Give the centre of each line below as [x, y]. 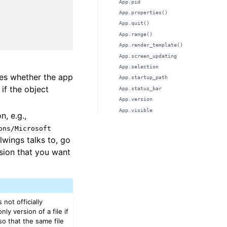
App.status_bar [140, 88]
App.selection [139, 66]
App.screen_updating [148, 56]
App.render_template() [151, 45]
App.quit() [134, 23]
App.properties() [143, 13]
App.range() [136, 34]
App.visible [136, 110]
